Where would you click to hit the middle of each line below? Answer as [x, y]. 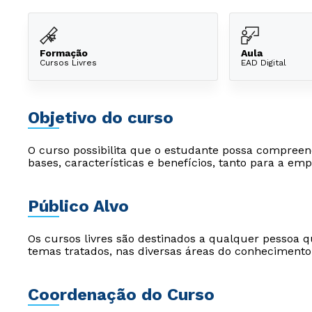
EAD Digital [264, 62]
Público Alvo [78, 206]
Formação [64, 53]
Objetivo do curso [101, 118]
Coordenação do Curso [121, 295]
